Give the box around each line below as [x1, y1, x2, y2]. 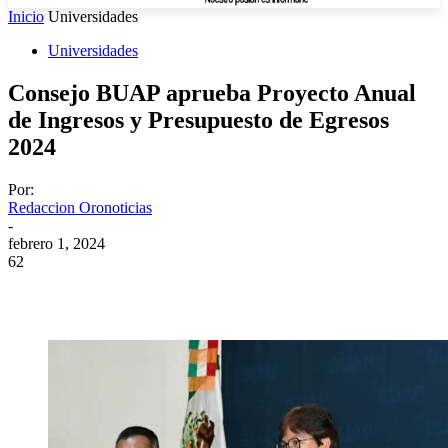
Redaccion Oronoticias [8, 198, 152, 216]
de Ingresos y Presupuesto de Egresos [8, 106, 389, 133]
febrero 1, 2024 [8, 234, 105, 252]
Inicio [8, 8, 44, 25]
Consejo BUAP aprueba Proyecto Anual [8, 79, 416, 106]
